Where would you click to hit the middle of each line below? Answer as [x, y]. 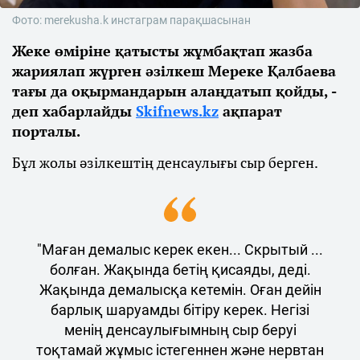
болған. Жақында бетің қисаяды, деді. [180, 269]
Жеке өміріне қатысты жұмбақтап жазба [162, 50]
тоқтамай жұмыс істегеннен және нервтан [180, 350]
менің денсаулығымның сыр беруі [180, 329]
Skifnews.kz [177, 110]
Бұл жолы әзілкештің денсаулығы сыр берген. [166, 162]
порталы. [46, 131]
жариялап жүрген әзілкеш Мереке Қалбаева [174, 70]
